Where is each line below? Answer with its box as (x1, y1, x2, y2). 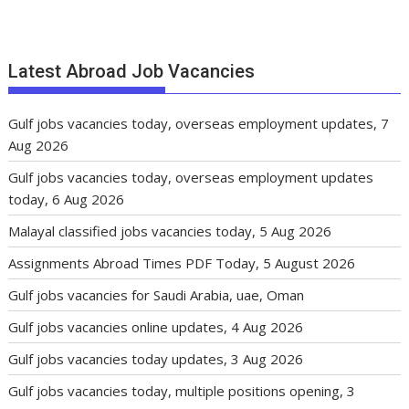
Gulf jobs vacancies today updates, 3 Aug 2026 (8, 350, 304, 369)
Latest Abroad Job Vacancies (8, 60, 256, 83)
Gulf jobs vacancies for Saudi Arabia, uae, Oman (8, 286, 305, 305)
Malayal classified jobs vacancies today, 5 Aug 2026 (8, 222, 332, 241)
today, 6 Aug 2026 (8, 190, 125, 209)
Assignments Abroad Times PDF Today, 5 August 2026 (8, 254, 356, 273)
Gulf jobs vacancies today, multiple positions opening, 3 (8, 382, 356, 401)
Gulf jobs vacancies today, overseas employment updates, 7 (8, 114, 390, 133)
